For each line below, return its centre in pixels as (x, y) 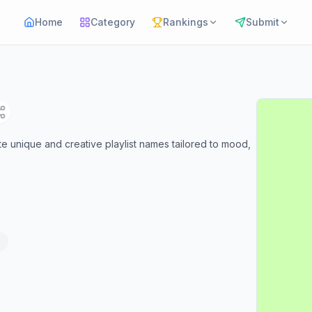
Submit (262, 22)
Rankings (185, 22)
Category (112, 22)
